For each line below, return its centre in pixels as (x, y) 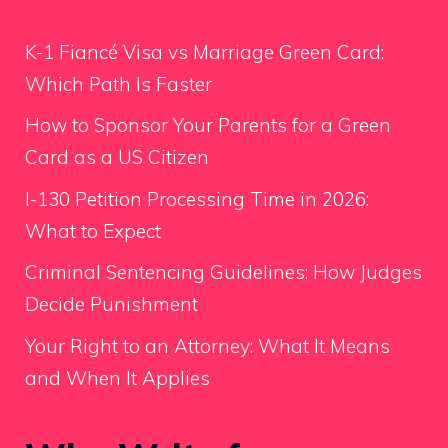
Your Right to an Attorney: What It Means (207, 345)
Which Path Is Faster (118, 83)
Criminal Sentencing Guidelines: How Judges (223, 272)
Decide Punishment (111, 304)
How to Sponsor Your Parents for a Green (208, 125)
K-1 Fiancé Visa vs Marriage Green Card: (204, 51)
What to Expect (93, 230)
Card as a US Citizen (117, 157)
